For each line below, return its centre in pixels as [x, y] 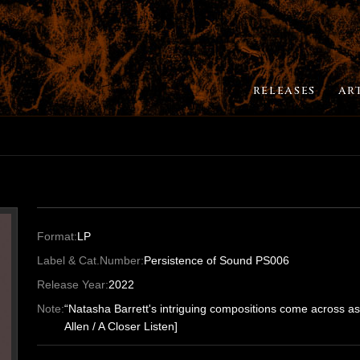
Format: [57, 237]
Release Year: [73, 285]
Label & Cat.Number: [90, 261]
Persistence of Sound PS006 [217, 261]
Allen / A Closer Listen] [121, 327]
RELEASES [284, 91]
